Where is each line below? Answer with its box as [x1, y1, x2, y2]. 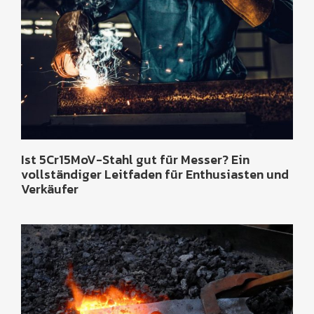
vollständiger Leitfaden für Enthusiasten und [21, 164, 289, 184]
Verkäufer [21, 179, 78, 198]
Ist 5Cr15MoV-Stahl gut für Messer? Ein [21, 149, 250, 169]
